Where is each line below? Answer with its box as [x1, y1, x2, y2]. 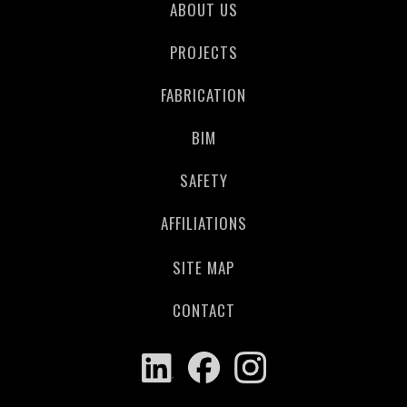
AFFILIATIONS [160, 212, 247, 235]
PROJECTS [169, 41, 238, 65]
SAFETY [179, 169, 228, 193]
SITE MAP [173, 256, 234, 280]
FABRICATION [161, 84, 246, 107]
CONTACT [172, 299, 235, 323]
